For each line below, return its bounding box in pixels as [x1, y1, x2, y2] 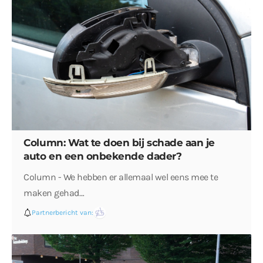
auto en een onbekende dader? [23, 150, 182, 162]
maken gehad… [23, 187, 85, 198]
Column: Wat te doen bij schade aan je [23, 136, 215, 149]
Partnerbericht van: [32, 208, 94, 217]
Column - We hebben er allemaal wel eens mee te [23, 171, 218, 183]
